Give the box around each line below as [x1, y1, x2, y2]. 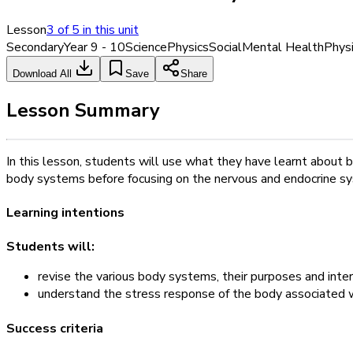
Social [209, 39, 242, 57]
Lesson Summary [6, 98, 160, 124]
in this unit [80, 21, 139, 39]
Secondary [6, 39, 64, 57]
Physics [167, 39, 209, 57]
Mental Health [242, 39, 324, 57]
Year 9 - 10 [64, 39, 125, 57]
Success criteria [6, 319, 103, 337]
